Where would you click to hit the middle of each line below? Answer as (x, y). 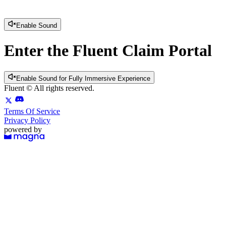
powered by (23, 129)
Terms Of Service (32, 111)
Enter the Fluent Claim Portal (108, 51)
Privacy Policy (27, 120)
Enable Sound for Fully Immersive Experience (83, 78)
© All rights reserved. (59, 88)
